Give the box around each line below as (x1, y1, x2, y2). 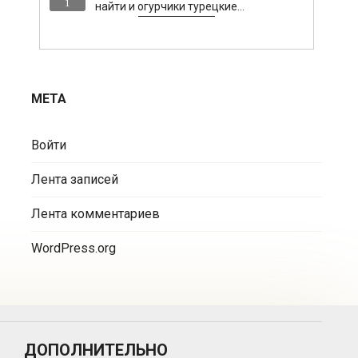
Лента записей (31, 172, 119, 188)
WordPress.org (31, 241, 117, 257)
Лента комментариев (31, 206, 161, 222)
